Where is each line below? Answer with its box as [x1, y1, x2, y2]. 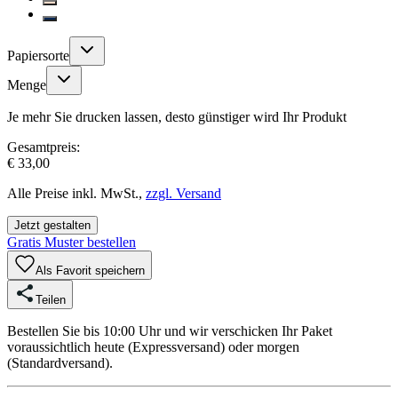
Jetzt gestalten [14, 218, 91, 232]
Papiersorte [7, 47, 69, 63]
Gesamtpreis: [7, 139, 80, 155]
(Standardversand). [7, 354, 113, 370]
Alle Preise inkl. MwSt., [7, 185, 142, 201]
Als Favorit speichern [36, 263, 145, 277]
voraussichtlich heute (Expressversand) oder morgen [7, 338, 299, 354]
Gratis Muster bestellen [7, 234, 136, 250]
